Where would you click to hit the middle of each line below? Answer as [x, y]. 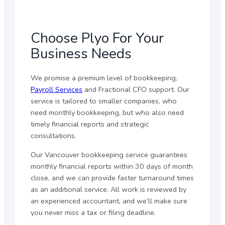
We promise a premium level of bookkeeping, [104, 78]
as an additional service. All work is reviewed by [109, 189]
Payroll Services [57, 90]
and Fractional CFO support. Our [136, 90]
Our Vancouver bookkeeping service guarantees [109, 154]
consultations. [54, 136]
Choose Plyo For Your [97, 38]
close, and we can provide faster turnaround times [113, 178]
